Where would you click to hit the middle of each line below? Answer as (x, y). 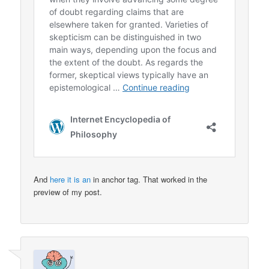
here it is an (71, 179)
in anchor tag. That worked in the (149, 179)
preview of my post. (68, 192)
